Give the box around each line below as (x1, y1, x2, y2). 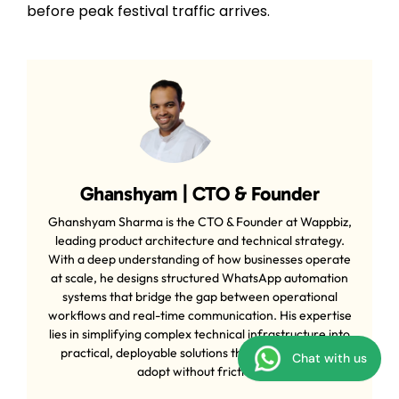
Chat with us (292, 350, 367, 366)
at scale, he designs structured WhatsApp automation (51, 269, 348, 286)
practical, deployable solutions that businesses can (61, 344, 338, 361)
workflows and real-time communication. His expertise (47, 306, 352, 323)
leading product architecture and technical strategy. (54, 232, 345, 248)
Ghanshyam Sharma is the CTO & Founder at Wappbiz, (47, 213, 352, 230)
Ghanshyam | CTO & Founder (79, 181, 320, 206)
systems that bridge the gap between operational (61, 288, 338, 305)
